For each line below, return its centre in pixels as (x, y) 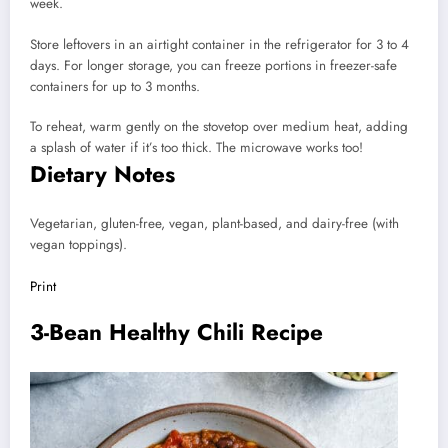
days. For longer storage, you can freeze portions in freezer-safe (213, 65)
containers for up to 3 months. (115, 86)
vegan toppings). (78, 245)
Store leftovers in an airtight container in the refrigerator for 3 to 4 (219, 44)
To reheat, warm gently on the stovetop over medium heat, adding (219, 126)
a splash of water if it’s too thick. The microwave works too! (196, 147)
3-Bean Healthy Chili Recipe (176, 332)
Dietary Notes (102, 173)
